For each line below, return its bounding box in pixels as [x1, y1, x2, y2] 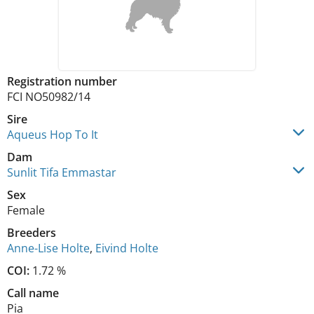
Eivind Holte [95, 240, 158, 256]
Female [7, 203, 45, 218]
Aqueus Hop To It [7, 127, 98, 142]
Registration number [7, 74, 117, 89]
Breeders [7, 225, 56, 240]
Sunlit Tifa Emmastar [7, 165, 116, 180]
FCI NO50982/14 [7, 89, 90, 104]
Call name [7, 285, 59, 301]
